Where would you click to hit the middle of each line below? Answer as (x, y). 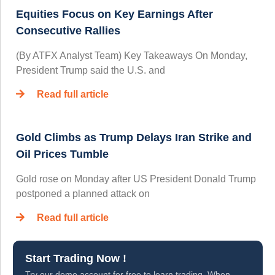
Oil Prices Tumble (62, 154)
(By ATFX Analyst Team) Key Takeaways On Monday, (132, 55)
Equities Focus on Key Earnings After (114, 14)
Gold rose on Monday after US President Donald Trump (136, 179)
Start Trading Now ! (76, 258)
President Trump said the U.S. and (91, 70)
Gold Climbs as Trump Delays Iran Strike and (134, 137)
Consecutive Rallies (68, 30)
